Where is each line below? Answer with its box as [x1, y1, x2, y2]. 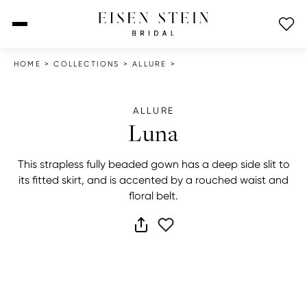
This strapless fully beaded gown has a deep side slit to [17, 158, 290, 171]
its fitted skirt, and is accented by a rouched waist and [19, 173, 288, 186]
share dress [140, 225, 204, 240]
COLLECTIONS [53, 60, 120, 69]
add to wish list [164, 225, 250, 240]
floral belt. [129, 189, 178, 202]
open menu [12, 25, 76, 40]
